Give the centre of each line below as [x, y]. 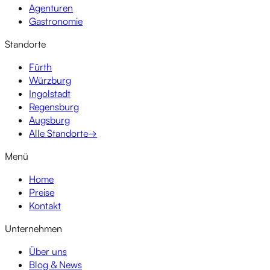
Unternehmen [33, 229]
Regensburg [54, 107]
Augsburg [49, 120]
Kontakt [45, 206]
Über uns [48, 252]
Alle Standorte [58, 133]
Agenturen [51, 8]
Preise [42, 193]
